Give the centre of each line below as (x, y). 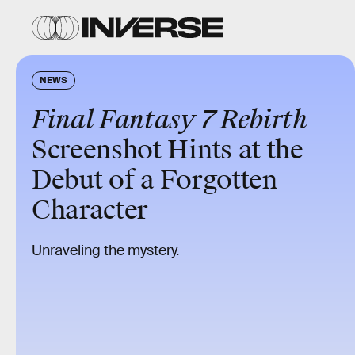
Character (90, 210)
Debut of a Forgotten (155, 180)
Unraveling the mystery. (105, 250)
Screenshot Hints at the (168, 150)
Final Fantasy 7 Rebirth (170, 120)
